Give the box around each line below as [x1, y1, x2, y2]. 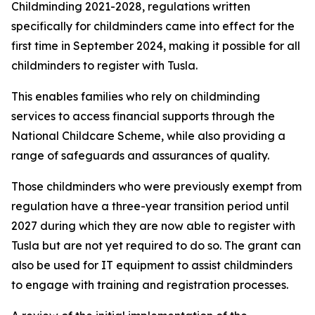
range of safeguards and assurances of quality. [11, 148, 269, 162]
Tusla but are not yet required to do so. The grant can [11, 238, 301, 252]
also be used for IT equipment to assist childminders [11, 258, 292, 272]
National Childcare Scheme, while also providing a [11, 129, 285, 143]
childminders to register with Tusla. [11, 58, 198, 72]
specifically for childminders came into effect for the [11, 19, 295, 33]
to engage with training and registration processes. [11, 278, 288, 292]
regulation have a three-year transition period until [11, 199, 289, 213]
